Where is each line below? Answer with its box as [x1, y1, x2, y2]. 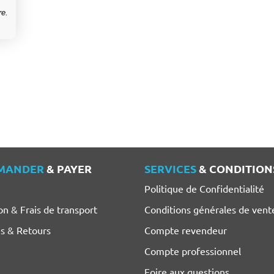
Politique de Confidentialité [144, 182, 264, 194]
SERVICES [144, 161, 196, 176]
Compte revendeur [144, 223, 227, 236]
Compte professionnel [144, 244, 241, 257]
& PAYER [44, 161, 92, 176]
